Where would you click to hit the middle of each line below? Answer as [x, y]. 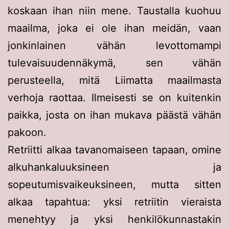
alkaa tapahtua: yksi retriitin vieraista [114, 202]
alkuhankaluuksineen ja [114, 167]
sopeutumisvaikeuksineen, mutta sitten [114, 184]
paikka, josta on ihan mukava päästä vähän [114, 115]
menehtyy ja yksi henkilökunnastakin [114, 219]
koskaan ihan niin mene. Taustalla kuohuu [114, 10]
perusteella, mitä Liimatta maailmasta [114, 80]
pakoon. [27, 132]
